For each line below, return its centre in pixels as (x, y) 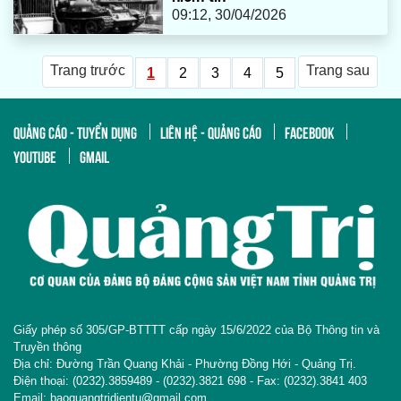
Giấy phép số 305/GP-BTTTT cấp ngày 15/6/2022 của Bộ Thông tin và (196, 330)
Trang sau (338, 70)
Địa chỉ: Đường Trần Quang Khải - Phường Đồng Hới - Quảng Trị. (185, 364)
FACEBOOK (309, 131)
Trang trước (88, 70)
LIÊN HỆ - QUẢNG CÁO (211, 131)
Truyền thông (47, 347)
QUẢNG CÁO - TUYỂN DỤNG (75, 131)
